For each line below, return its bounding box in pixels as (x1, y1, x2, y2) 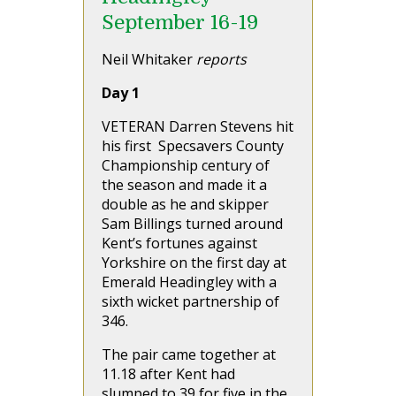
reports (196, 49, 247, 69)
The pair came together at (102, 345, 276, 364)
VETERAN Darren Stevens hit (102, 117, 293, 136)
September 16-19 (102, 11, 258, 34)
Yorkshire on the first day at (102, 253, 286, 272)
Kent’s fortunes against (102, 233, 257, 253)
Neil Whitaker (102, 49, 196, 69)
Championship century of (102, 156, 270, 175)
